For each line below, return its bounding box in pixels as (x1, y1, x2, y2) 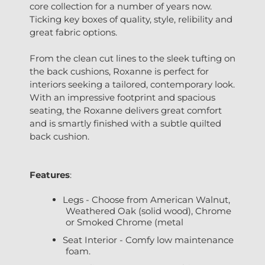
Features (30, 169, 70, 181)
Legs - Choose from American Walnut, (63, 194, 230, 206)
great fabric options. (30, 27, 117, 38)
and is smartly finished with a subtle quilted (30, 118, 221, 130)
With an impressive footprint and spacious (30, 92, 215, 104)
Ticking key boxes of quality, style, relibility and (30, 14, 232, 25)
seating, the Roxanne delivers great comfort (30, 105, 222, 117)
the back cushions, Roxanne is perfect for (30, 66, 209, 77)
